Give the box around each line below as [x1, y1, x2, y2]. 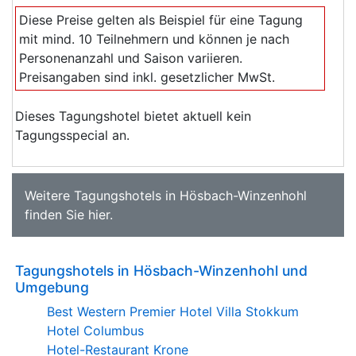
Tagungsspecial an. [15, 126, 130, 143]
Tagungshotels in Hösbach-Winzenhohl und [15, 261, 308, 279]
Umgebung [15, 278, 89, 296]
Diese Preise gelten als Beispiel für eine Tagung [19, 11, 303, 28]
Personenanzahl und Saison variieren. [19, 49, 242, 66]
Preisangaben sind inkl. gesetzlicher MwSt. [19, 68, 275, 85]
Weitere [25, 187, 74, 203]
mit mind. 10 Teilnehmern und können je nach [19, 30, 289, 47]
